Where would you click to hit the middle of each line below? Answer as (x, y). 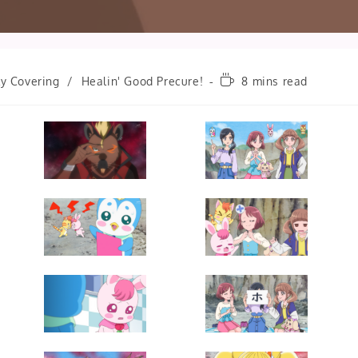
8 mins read (274, 81)
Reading (242, 80)
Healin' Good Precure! (142, 81)
